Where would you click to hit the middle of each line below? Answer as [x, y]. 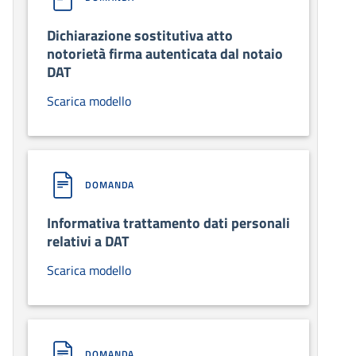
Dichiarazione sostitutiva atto [140, 36]
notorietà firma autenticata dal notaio [165, 54]
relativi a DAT [88, 242]
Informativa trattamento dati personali [168, 223]
